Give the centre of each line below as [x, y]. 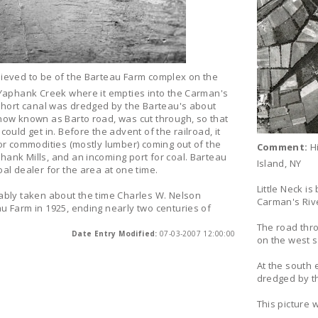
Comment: [282, 147]
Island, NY [279, 163]
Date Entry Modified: [114, 234]
